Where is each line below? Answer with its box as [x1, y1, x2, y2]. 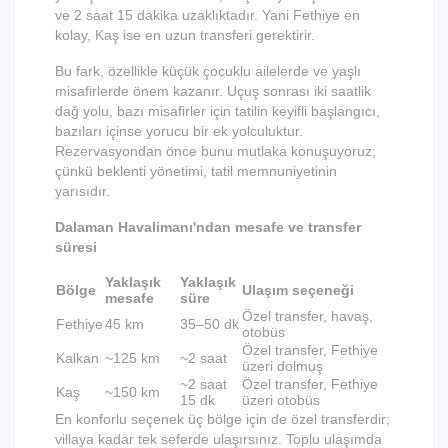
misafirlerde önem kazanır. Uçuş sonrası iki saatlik [55, 83, 371, 99]
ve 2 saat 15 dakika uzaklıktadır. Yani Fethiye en [55, 7, 360, 23]
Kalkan [56, 350, 99, 366]
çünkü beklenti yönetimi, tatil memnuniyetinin [55, 163, 337, 179]
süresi [55, 239, 97, 255]
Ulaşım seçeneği [242, 282, 354, 298]
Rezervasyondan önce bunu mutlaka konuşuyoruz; [55, 143, 376, 159]
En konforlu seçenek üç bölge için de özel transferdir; [55, 411, 390, 427]
